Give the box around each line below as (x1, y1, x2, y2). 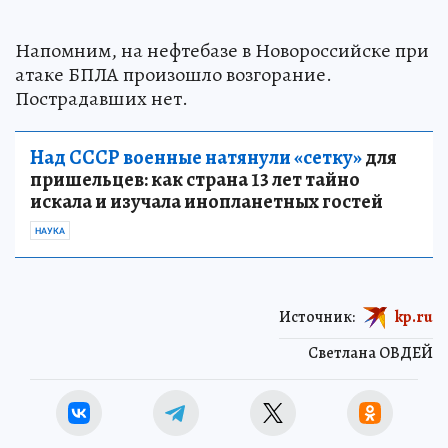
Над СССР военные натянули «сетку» (30, 143, 362, 171)
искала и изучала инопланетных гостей (30, 187, 383, 215)
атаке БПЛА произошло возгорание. (15, 60, 332, 88)
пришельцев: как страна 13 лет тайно (30, 165, 360, 193)
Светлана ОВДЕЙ (308, 341, 433, 364)
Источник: (279, 305, 355, 328)
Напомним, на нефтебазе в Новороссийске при (15, 36, 429, 64)
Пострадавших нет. (15, 84, 188, 112)
